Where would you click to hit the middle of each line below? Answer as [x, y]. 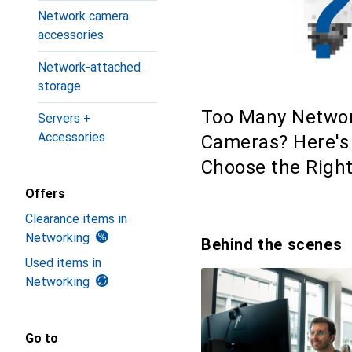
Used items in [63, 263]
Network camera [83, 16]
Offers [45, 194]
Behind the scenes [272, 245]
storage [59, 86]
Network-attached [89, 67]
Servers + [64, 118]
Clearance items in [76, 219]
